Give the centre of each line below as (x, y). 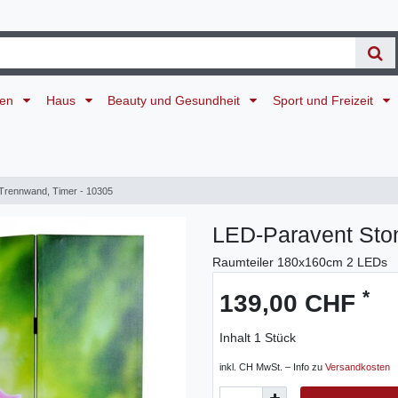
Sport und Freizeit (324, 100)
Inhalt (237, 338)
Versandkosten (358, 367)
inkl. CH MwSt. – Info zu (272, 367)
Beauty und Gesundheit (176, 100)
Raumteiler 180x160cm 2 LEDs (300, 263)
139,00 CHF (291, 304)
